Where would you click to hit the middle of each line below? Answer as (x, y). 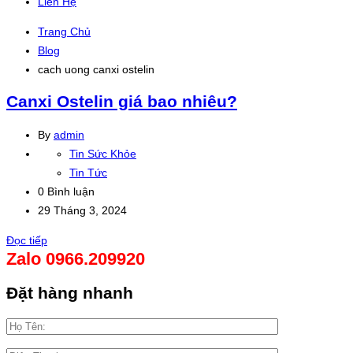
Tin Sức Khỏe (103, 153)
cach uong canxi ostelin (96, 69)
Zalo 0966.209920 (76, 258)
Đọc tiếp (27, 240)
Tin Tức (88, 172)
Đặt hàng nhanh (70, 293)
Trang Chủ (64, 32)
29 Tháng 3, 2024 (82, 210)
